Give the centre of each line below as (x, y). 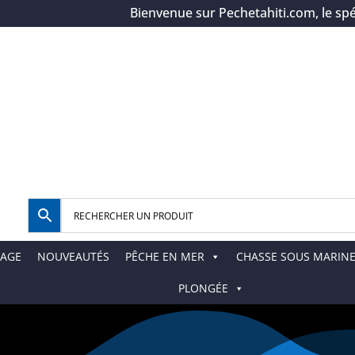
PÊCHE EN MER (165, 257)
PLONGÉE (203, 288)
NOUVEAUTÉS (73, 257)
